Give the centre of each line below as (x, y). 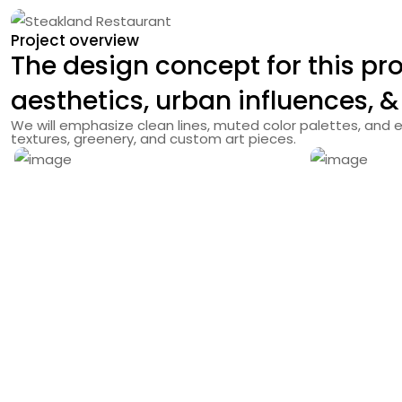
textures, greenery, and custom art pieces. (153, 139)
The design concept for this (186, 66)
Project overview (75, 41)
